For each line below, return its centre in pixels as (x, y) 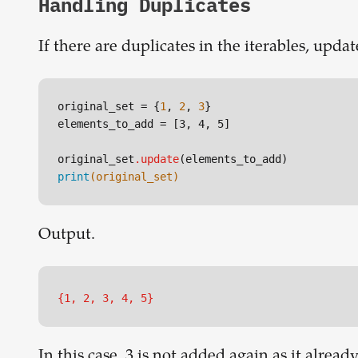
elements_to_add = (115, 124)
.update (157, 159)
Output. (67, 236)
